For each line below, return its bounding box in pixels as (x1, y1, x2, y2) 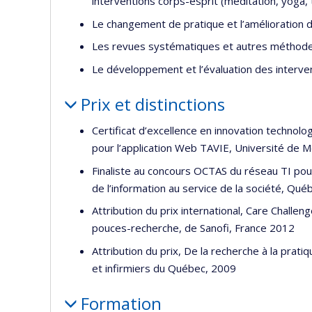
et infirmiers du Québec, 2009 (92, 260, 236, 275)
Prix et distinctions (80, 92, 225, 116)
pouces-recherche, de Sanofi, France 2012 (92, 221, 295, 235)
